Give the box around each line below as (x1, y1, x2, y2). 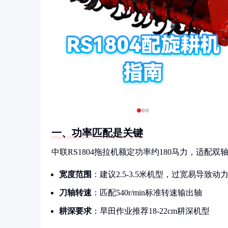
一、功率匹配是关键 (51, 127, 143, 138)
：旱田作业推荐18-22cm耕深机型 (92, 207, 210, 215)
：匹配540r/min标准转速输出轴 (92, 188, 202, 197)
